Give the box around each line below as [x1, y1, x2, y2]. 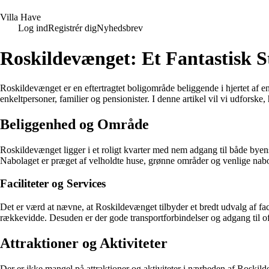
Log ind [18, 23, 48, 33]
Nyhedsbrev [97, 23, 143, 33]
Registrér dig [48, 23, 97, 33]
